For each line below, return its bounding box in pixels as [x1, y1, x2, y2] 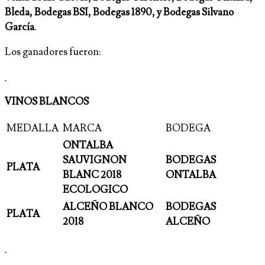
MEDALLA [7, 122, 59, 135]
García [5, 21, 34, 34]
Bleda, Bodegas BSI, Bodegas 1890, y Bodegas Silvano [5, 6, 234, 20]
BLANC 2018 [63, 169, 121, 182]
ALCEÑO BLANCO [63, 201, 153, 214]
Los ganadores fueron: [5, 46, 101, 59]
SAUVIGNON [63, 154, 127, 167]
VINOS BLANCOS [5, 95, 89, 109]
